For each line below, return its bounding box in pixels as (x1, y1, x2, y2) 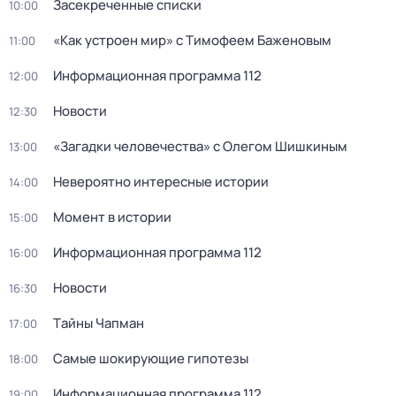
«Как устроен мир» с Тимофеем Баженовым (53, 31, 331, 49)
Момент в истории (53, 208, 171, 226)
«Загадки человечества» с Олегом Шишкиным (53, 137, 347, 156)
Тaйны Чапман (53, 314, 144, 332)
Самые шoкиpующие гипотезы (53, 349, 248, 368)
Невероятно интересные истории (53, 172, 269, 191)
